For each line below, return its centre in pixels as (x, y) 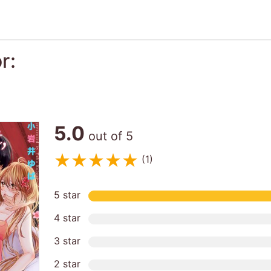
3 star (67, 241)
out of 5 (109, 136)
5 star (67, 195)
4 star (67, 218)
